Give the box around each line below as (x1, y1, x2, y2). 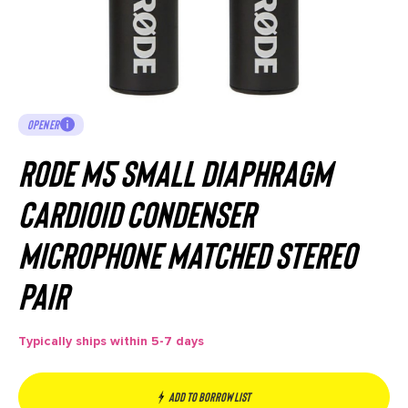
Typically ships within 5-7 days (18, 332, 204, 349)
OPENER (27, 116, 60, 132)
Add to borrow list (168, 388, 250, 404)
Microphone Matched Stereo (18, 231, 356, 276)
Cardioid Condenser (18, 190, 255, 235)
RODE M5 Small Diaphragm (18, 149, 331, 194)
